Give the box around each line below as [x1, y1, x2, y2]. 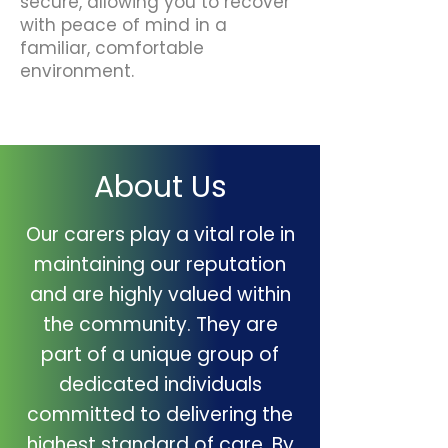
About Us [93, 166, 227, 208]
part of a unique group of [41, 341, 279, 368]
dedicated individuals [58, 371, 262, 398]
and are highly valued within [29, 281, 291, 308]
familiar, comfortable [20, 36, 204, 60]
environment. [20, 59, 134, 83]
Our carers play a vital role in [25, 221, 295, 248]
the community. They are [42, 311, 278, 338]
